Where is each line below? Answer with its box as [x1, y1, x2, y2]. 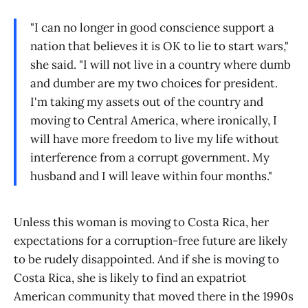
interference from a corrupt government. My [30, 149, 269, 165]
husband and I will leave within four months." [30, 168, 272, 184]
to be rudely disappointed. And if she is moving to [14, 252, 279, 267]
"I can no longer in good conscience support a [30, 19, 274, 35]
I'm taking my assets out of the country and [30, 93, 263, 109]
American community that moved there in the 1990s [14, 289, 294, 305]
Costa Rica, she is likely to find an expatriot [14, 270, 247, 286]
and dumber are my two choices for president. [30, 75, 278, 91]
